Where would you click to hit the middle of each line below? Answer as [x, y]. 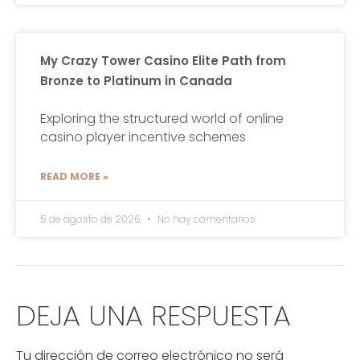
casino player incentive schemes [143, 137]
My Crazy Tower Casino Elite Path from [163, 61]
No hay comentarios [205, 219]
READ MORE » [74, 177]
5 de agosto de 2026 [92, 219]
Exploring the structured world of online [162, 119]
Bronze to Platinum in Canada [136, 81]
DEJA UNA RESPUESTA [153, 316]
